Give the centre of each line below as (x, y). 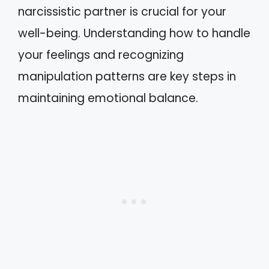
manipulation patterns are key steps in (127, 77)
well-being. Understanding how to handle (134, 33)
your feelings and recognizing (101, 55)
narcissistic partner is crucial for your (122, 12)
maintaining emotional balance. (108, 98)
